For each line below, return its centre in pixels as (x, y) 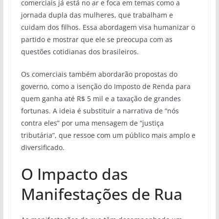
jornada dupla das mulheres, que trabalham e (97, 15)
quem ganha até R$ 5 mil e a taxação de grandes (101, 99)
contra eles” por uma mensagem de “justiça (92, 123)
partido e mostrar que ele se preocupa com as (97, 40)
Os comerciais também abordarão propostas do (99, 74)
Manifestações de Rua (101, 194)
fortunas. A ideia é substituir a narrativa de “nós (100, 111)
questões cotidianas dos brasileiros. (80, 52)
